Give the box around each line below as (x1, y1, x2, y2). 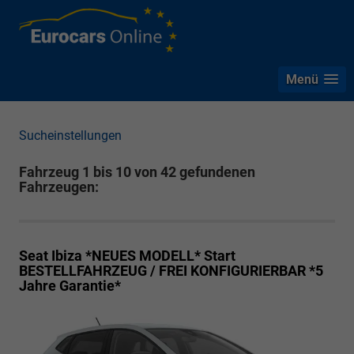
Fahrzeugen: (19, 179, 99, 196)
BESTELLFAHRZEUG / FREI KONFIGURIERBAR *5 (19, 262, 323, 280)
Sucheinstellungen (19, 128, 122, 144)
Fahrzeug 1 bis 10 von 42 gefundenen (19, 164, 255, 181)
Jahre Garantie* (19, 277, 121, 295)
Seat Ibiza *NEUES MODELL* (19, 247, 201, 265)
